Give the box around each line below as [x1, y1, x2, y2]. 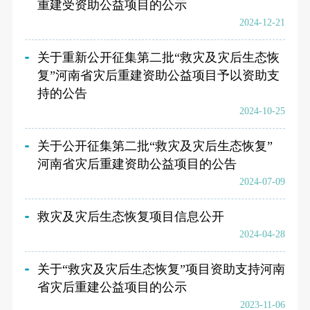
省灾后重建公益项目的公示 [37, 280, 187, 294]
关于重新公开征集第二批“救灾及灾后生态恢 [37, 50, 280, 64]
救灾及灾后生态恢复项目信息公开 [37, 209, 224, 224]
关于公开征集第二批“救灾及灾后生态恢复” [37, 138, 273, 153]
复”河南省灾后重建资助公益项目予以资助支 [37, 68, 280, 82]
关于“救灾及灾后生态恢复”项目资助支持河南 [37, 262, 285, 276]
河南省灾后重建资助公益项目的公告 [37, 156, 237, 171]
